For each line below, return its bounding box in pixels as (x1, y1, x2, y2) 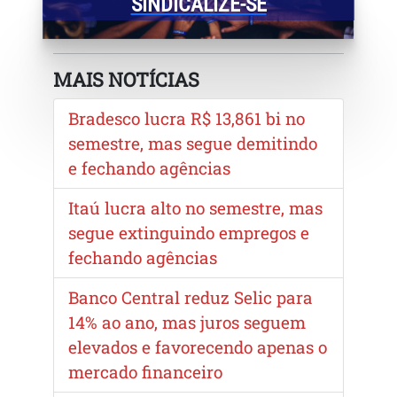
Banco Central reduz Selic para (68, 285, 313, 308)
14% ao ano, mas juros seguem (68, 310, 306, 333)
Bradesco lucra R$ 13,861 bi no (68, 106, 305, 129)
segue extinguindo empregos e (68, 221, 309, 244)
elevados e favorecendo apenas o (68, 335, 327, 358)
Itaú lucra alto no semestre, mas (68, 196, 323, 219)
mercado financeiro (68, 360, 222, 383)
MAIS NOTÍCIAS (53, 66, 199, 92)
